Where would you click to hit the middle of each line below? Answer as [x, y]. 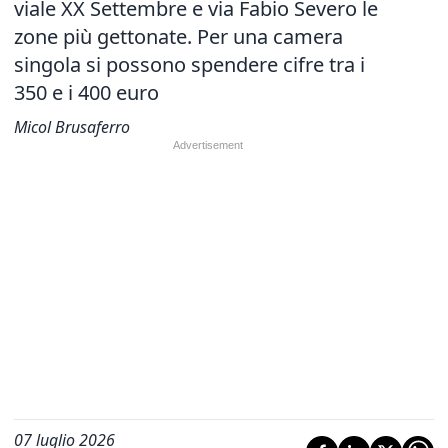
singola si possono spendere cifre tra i [189, 64]
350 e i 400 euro [86, 92]
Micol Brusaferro [72, 127]
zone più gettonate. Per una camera [178, 36]
